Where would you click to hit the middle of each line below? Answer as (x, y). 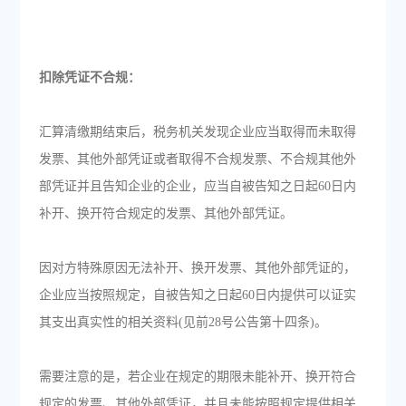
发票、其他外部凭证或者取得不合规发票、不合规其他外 (197, 159)
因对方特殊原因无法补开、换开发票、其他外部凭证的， (197, 268)
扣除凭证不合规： (89, 77)
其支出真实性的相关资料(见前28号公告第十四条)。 (183, 322)
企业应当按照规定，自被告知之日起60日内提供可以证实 (197, 295)
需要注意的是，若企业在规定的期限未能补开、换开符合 (197, 377)
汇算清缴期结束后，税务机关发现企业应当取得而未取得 (197, 132)
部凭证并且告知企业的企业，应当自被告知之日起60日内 (197, 186)
